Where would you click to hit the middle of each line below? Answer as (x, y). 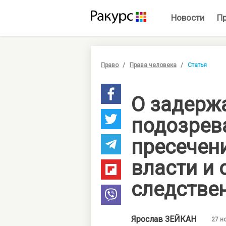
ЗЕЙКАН (181, 219)
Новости (187, 18)
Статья (197, 65)
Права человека (153, 65)
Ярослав (148, 219)
